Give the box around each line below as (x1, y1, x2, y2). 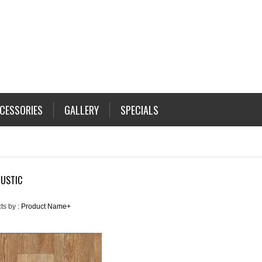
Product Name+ (21, 202, 71, 211)
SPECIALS (120, 102, 158, 118)
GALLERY (64, 102, 99, 118)
